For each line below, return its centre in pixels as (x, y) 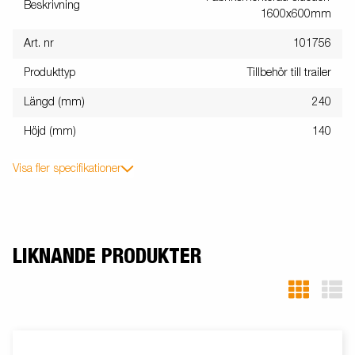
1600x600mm (296, 14)
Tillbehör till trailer (289, 73)
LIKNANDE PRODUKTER (107, 257)
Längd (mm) (54, 102)
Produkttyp (50, 73)
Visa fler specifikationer (67, 169)
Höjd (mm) (50, 132)
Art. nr (39, 44)
